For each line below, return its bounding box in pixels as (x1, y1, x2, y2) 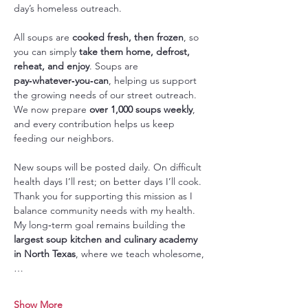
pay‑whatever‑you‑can (14, 74, 109, 87)
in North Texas (14, 247, 76, 260)
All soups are (14, 30, 72, 43)
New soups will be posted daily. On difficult (14, 160, 204, 173)
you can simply (14, 45, 79, 58)
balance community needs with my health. (14, 203, 198, 217)
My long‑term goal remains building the (14, 218, 188, 231)
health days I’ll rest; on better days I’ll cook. (14, 175, 204, 188)
